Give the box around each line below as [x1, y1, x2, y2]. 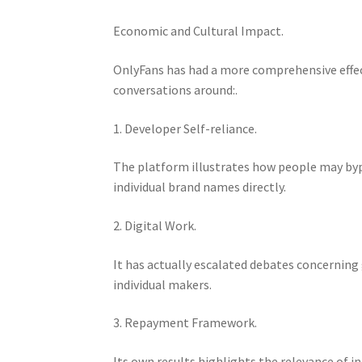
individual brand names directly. [113, 179, 287, 196]
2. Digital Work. [113, 217, 197, 234]
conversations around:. [113, 82, 238, 99]
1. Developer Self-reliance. [113, 120, 258, 137]
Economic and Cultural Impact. [113, 23, 284, 40]
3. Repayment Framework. [113, 314, 258, 331]
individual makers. [113, 276, 213, 293]
